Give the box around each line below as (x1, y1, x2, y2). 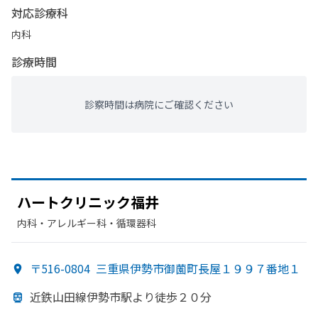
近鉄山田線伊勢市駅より (30, 288, 155, 305)
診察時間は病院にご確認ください (84, 97, 234, 111)
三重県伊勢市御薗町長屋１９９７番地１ (96, 260, 300, 277)
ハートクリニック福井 (17, 192, 159, 212)
